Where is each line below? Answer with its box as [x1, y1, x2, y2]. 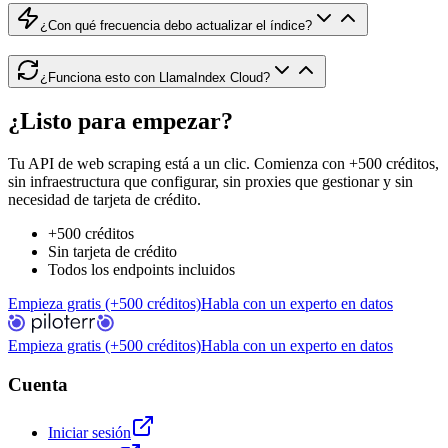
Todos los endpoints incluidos [48, 260, 235, 278]
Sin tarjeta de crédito [48, 242, 177, 260]
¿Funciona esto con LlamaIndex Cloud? [40, 70, 270, 86]
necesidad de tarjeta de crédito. [8, 190, 201, 208]
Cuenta [8, 373, 68, 395]
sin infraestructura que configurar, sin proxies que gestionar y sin [8, 172, 413, 190]
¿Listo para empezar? [8, 107, 233, 134]
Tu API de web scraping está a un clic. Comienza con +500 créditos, [8, 154, 439, 172]
